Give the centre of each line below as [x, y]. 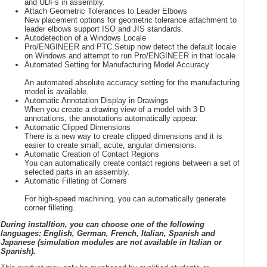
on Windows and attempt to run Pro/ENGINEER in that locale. [131, 55]
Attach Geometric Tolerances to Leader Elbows [106, 11]
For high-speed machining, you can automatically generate [125, 198]
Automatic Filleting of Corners [76, 181]
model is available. [57, 91]
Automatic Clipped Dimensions [77, 127]
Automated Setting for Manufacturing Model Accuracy [117, 64]
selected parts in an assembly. [77, 172]
